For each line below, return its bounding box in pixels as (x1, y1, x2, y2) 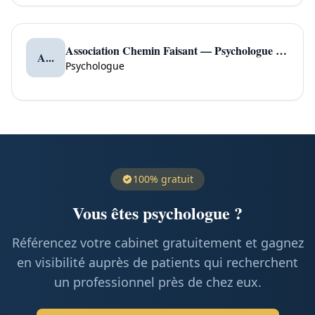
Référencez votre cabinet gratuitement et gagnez (11, 234, 304, 251)
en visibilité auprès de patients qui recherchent (17, 254, 298, 271)
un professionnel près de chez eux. (53, 274, 262, 290)
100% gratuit (133, 172, 193, 186)
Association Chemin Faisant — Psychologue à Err (276, 42, 287, 58)
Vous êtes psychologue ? (72, 200, 243, 225)
